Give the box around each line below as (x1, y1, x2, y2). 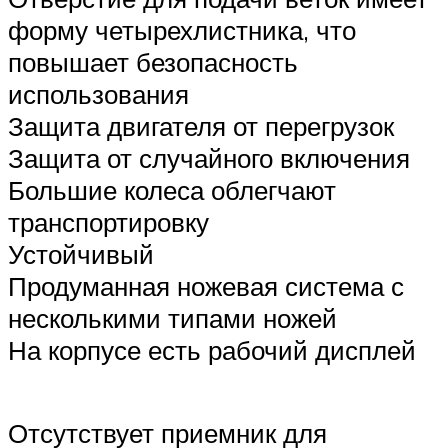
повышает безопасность (8, 46, 298, 79)
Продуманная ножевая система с (8, 270, 404, 303)
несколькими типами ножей (8, 302, 337, 335)
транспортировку (8, 206, 209, 239)
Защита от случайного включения (8, 142, 410, 175)
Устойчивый (8, 238, 154, 271)
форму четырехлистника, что (8, 14, 356, 47)
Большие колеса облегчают (8, 174, 336, 207)
